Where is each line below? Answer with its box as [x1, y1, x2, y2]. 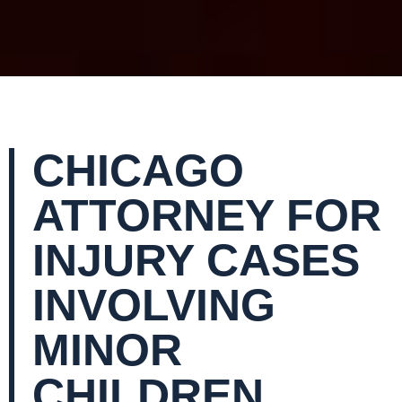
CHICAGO [32, 144, 244, 196]
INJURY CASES [32, 234, 360, 285]
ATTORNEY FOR [32, 189, 381, 240]
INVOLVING [32, 279, 275, 330]
